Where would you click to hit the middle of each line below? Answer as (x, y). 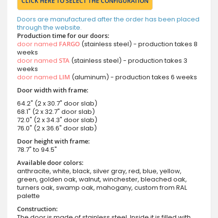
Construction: (37, 209)
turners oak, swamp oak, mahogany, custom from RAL (102, 187)
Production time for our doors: (63, 35)
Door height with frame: (54, 141)
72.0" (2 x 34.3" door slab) (57, 120)
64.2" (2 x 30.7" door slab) (57, 103)
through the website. (49, 27)
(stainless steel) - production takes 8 (139, 44)
